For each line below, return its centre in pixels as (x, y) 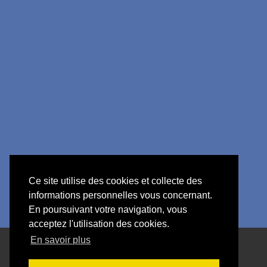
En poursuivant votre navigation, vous (108, 210)
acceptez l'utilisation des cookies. (99, 224)
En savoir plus (61, 240)
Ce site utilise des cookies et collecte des (115, 181)
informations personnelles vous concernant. (120, 195)
